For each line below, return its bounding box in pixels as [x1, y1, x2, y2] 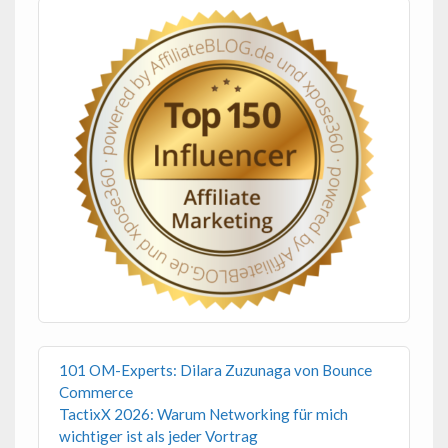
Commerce [58, 382, 133, 401]
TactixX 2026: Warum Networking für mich [58, 404, 348, 423]
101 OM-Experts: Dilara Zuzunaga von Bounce [58, 360, 372, 379]
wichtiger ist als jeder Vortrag [58, 426, 258, 445]
